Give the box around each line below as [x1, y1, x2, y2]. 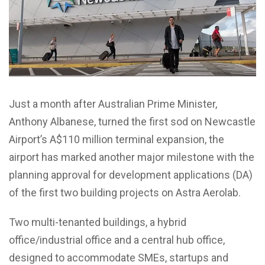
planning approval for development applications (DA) [9, 168, 253, 181]
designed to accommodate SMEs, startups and [9, 251, 228, 264]
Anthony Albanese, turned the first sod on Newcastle [9, 115, 256, 128]
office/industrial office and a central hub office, [9, 233, 225, 246]
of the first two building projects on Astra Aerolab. [9, 186, 241, 199]
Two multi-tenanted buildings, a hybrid [9, 215, 186, 228]
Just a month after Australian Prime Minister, [9, 97, 217, 110]
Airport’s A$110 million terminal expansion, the [9, 132, 224, 146]
